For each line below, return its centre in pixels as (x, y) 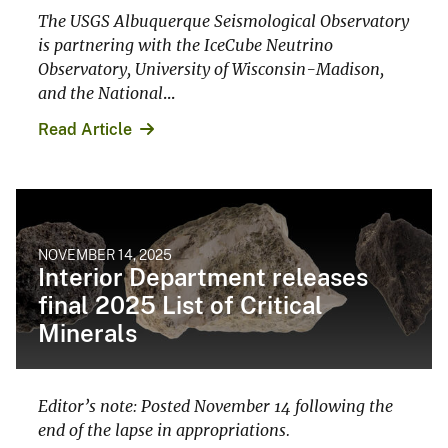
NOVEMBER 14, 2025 (105, 255)
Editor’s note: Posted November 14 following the (215, 406)
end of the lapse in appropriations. (164, 430)
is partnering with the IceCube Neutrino (185, 45)
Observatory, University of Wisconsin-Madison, (211, 69)
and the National (100, 93)
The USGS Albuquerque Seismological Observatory (223, 21)
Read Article (85, 130)
